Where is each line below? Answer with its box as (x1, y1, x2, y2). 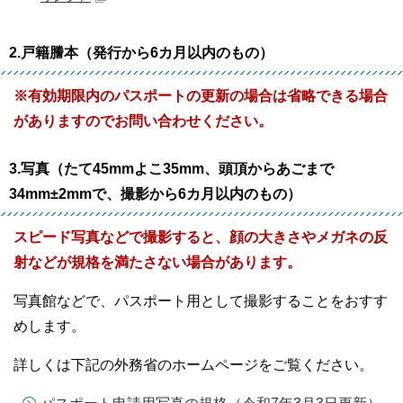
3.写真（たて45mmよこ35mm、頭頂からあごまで (9, 161, 334, 176)
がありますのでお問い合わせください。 (13, 113, 273, 129)
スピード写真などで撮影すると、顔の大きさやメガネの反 (13, 229, 388, 245)
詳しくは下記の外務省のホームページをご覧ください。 (13, 357, 373, 372)
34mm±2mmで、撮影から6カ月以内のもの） (9, 186, 301, 201)
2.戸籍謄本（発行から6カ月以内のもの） (9, 45, 273, 60)
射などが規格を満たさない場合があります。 (13, 255, 301, 270)
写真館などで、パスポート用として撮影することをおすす (13, 293, 388, 309)
